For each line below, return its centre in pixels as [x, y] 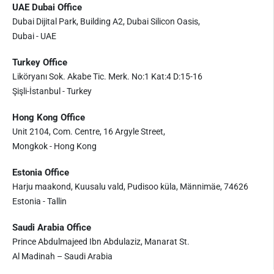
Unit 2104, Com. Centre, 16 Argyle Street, [89, 131]
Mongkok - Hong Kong [54, 146]
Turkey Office [40, 62]
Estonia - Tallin [39, 201]
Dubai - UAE [34, 36]
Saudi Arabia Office [52, 228]
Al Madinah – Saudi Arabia [62, 256]
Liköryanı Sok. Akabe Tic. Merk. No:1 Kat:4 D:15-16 [107, 76]
